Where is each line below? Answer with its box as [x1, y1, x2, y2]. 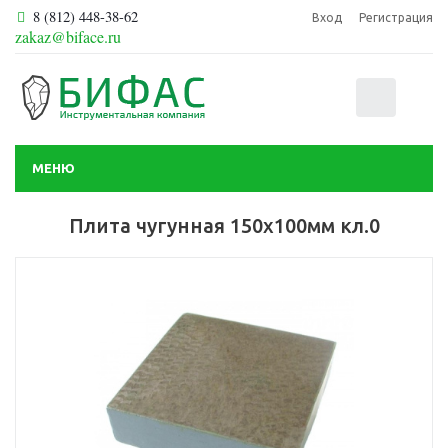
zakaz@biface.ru [15, 25, 121, 47]
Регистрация [359, 11, 433, 24]
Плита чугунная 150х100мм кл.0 [68, 213, 380, 237]
